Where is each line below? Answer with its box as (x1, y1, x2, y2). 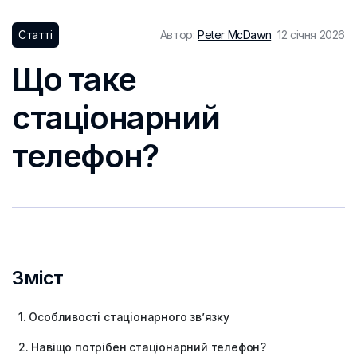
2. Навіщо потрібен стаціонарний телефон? (18, 340, 266, 355)
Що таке (12, 60, 136, 100)
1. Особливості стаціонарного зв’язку (18, 310, 229, 324)
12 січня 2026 (277, 28, 345, 42)
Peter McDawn (197, 28, 272, 42)
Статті (18, 28, 53, 42)
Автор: (159, 28, 198, 42)
